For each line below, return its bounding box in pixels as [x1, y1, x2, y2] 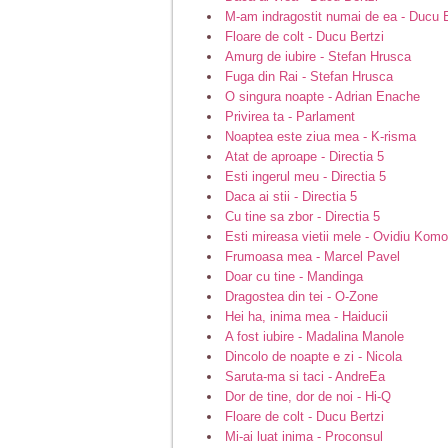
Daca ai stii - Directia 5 [225, 188, 357, 204]
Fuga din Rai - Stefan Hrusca [225, 68, 393, 84]
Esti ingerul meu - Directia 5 [225, 168, 386, 184]
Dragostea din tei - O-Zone [225, 288, 378, 304]
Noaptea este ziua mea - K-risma [225, 128, 416, 144]
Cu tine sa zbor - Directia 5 [225, 208, 380, 224]
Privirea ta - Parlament [225, 108, 355, 124]
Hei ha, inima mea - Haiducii [225, 308, 388, 324]
